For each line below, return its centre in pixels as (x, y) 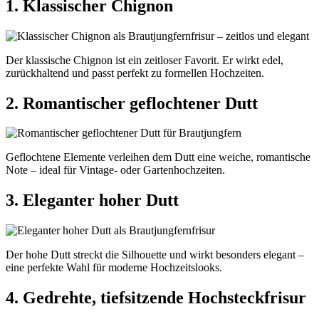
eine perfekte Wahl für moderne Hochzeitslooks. (114, 268)
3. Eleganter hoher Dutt (92, 200)
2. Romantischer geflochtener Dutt (132, 103)
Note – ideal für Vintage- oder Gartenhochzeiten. (115, 170)
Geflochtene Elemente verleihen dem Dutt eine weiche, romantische (158, 157)
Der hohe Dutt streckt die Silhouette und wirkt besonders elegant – (155, 255)
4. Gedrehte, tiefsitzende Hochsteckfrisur (156, 298)
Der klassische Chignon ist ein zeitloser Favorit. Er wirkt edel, (145, 60)
